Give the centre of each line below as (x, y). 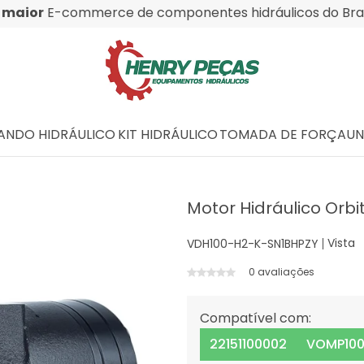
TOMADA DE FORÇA (282, 134)
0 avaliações (282, 272)
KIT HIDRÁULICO (168, 134)
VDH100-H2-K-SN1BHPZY (253, 243)
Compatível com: (256, 318)
